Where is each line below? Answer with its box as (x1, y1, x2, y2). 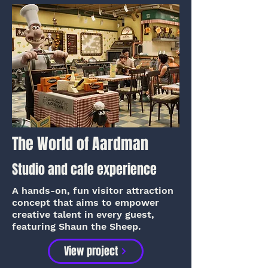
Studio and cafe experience (12, 160, 157, 179)
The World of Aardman (12, 132, 148, 156)
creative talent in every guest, (12, 209, 154, 220)
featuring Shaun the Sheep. (12, 221, 141, 232)
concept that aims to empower (12, 197, 159, 208)
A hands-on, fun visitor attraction (12, 185, 173, 196)
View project (64, 243, 118, 259)
